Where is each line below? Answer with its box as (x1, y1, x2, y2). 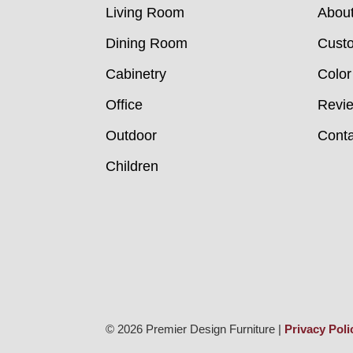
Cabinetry (106, 66, 167, 83)
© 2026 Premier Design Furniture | (106, 322, 285, 336)
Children (106, 158, 159, 175)
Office (106, 97, 143, 113)
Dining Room (106, 35, 188, 52)
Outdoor (106, 128, 158, 144)
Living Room (106, 5, 185, 21)
